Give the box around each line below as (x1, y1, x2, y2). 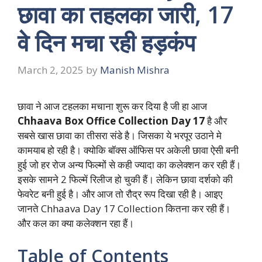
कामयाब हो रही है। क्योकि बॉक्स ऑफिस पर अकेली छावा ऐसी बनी (18, 143, 239, 157)
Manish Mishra (100, 63, 170, 77)
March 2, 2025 (18, 63, 84, 77)
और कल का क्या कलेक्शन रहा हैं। (18, 216, 134, 230)
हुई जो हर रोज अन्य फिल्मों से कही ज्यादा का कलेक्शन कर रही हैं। (18, 158, 241, 172)
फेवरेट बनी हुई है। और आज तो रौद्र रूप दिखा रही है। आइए (18, 187, 222, 201)
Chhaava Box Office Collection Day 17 (18, 114, 205, 128)
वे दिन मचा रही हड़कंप (18, 26, 195, 58)
